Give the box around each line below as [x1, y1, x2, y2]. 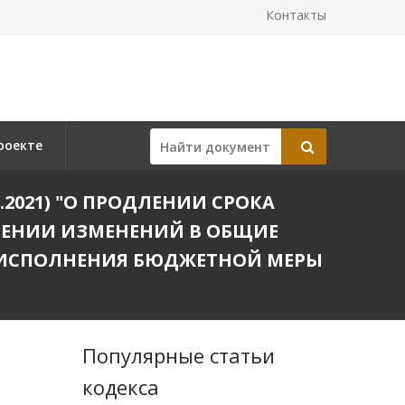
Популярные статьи [82, 342, 275, 369]
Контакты [266, 6, 326, 24]
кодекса [82, 373, 159, 400]
